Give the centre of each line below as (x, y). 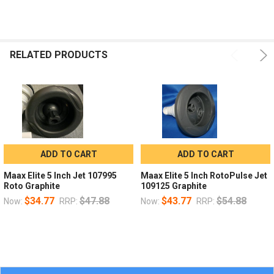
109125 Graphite (173, 186)
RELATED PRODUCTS (59, 54)
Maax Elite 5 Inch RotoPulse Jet (204, 175)
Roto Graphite (31, 186)
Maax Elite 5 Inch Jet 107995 (60, 175)
